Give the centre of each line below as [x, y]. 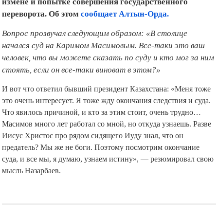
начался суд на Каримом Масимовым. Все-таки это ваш [104, 35]
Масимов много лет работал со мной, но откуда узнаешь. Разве [107, 113]
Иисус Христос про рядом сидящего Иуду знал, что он [93, 125]
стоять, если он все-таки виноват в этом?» [82, 59]
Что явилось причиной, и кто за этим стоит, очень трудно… [102, 101]
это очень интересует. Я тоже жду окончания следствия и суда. [107, 90]
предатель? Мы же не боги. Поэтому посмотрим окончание [101, 136]
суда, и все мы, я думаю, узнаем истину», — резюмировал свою [108, 148]
